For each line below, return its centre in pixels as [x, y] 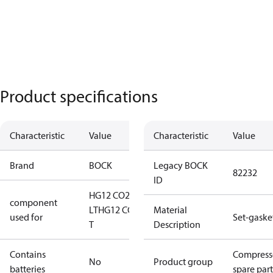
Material [170, 210]
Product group [183, 261]
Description [177, 224]
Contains [28, 254]
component [34, 202]
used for [26, 217]
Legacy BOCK [181, 165]
